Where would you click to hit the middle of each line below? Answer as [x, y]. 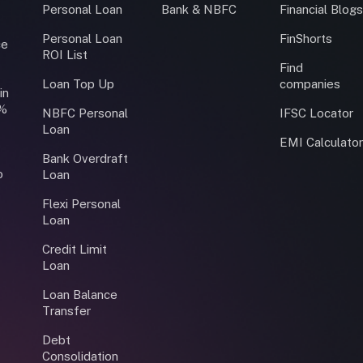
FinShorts [306, 38]
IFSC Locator [317, 113]
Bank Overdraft [85, 158]
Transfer [66, 310]
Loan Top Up [78, 83]
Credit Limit [74, 249]
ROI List [64, 54]
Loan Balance [79, 294]
